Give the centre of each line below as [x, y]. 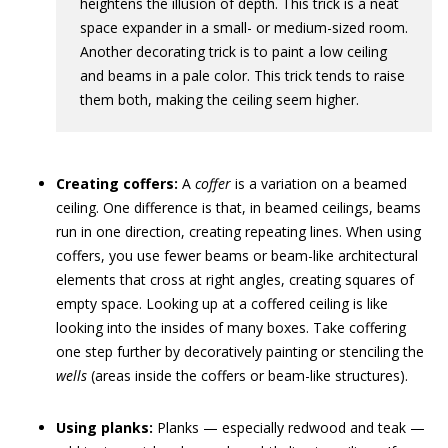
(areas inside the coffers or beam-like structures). [247, 375]
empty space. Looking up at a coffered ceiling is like [222, 303]
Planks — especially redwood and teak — [289, 427]
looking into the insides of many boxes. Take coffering [231, 327]
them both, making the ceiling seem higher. [219, 99]
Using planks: [104, 427]
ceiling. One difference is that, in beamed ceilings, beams [238, 207]
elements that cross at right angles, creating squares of [235, 279]
